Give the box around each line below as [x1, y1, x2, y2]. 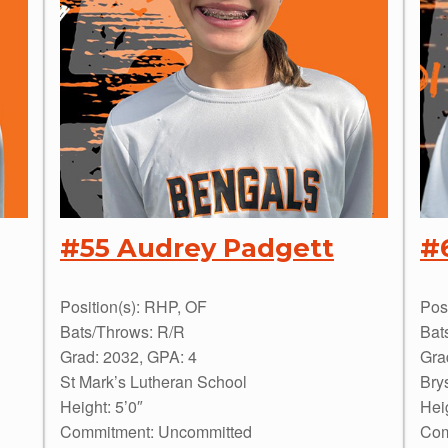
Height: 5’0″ [60, 394, 143, 418]
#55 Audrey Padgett [60, 231, 334, 263]
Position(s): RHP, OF [60, 294, 207, 318]
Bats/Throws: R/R [60, 319, 185, 343]
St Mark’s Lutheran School [60, 369, 247, 393]
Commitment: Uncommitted [60, 419, 252, 443]
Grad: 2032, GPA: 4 [60, 344, 197, 368]
